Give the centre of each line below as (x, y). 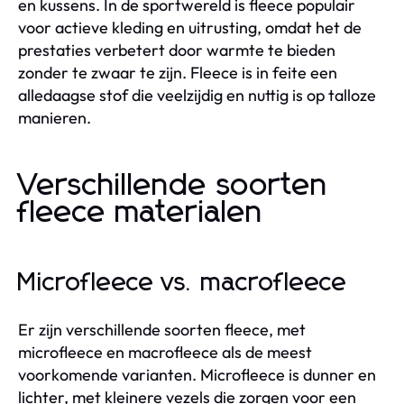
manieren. (55, 117)
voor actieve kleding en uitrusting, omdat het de (190, 27)
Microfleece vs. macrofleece (183, 283)
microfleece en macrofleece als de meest (165, 352)
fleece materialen (141, 212)
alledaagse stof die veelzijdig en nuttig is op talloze (197, 95)
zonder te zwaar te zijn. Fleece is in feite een (178, 72)
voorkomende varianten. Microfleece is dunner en (197, 374)
